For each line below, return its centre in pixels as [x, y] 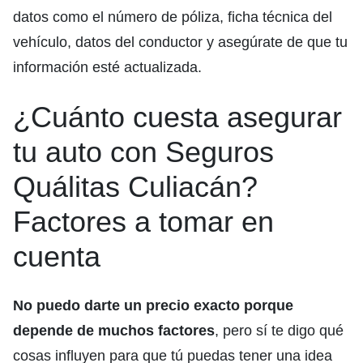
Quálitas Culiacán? [135, 187]
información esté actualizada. [107, 68]
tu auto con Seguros [143, 152]
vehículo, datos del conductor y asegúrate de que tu [180, 43]
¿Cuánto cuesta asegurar [177, 117]
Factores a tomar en [143, 222]
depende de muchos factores [114, 331]
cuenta [57, 257]
